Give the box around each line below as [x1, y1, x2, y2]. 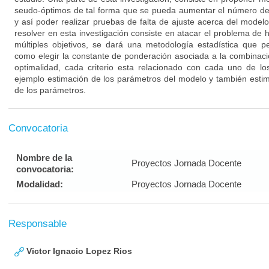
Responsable [8, 218, 67, 229]
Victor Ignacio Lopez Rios [24, 246, 132, 256]
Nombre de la [16, 153, 72, 163]
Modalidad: [16, 179, 63, 189]
